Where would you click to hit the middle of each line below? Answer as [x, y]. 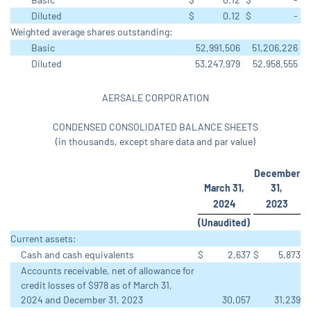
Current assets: [43, 239]
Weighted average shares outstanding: [92, 32]
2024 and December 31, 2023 [82, 300]
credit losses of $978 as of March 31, [96, 285]
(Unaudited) [224, 223]
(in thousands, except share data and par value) [155, 142]
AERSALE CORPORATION [155, 98]
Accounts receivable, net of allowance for [108, 271]
